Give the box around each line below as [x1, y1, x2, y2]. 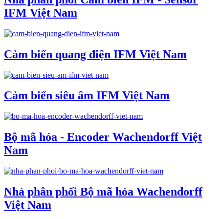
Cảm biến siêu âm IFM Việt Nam [4, 89, 170, 102]
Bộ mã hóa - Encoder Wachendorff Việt [4, 131, 202, 144]
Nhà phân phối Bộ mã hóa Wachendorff [4, 185, 202, 198]
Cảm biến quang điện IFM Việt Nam [4, 47, 187, 61]
